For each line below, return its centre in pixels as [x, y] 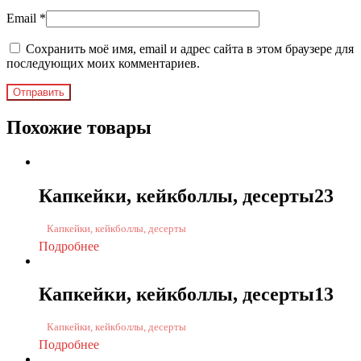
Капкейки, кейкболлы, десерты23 [186, 195]
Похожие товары [79, 127]
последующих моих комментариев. [103, 63]
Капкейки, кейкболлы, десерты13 [186, 295]
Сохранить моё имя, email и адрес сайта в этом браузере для [190, 48]
